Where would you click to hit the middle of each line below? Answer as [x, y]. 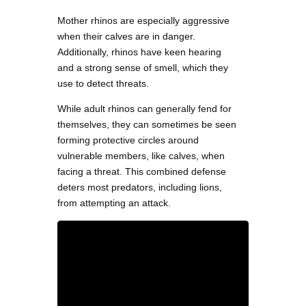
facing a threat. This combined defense [142, 171]
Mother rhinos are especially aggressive [143, 20]
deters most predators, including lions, [140, 187]
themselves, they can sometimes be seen [147, 124]
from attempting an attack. [114, 203]
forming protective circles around [128, 140]
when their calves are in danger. [126, 36]
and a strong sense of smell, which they [143, 67]
